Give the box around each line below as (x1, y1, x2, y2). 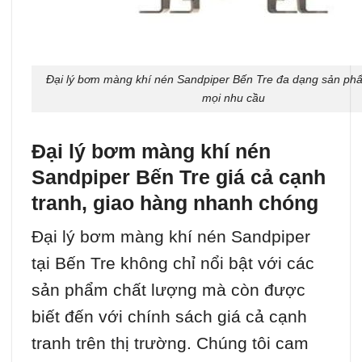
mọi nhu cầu (202, 90, 265, 104)
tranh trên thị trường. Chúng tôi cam (32, 334, 309, 353)
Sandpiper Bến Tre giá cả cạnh (32, 165, 326, 188)
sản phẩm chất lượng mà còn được (32, 280, 305, 300)
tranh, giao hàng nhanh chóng (32, 191, 318, 214)
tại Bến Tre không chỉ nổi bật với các (32, 254, 314, 273)
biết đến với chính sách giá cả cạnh (32, 307, 307, 326)
